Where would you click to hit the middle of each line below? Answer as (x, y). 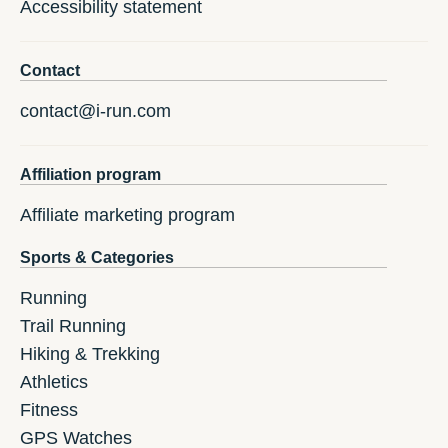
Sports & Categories (97, 258)
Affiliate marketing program (127, 215)
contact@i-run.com (95, 111)
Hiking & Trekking (90, 354)
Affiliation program (90, 175)
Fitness (49, 410)
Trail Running (73, 326)
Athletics (54, 382)
